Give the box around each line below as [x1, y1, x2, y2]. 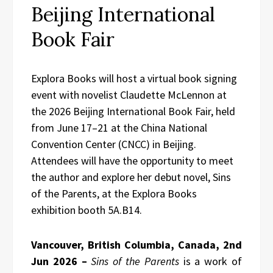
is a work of [179, 254, 243, 268]
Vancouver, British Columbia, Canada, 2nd [31, 238, 242, 252]
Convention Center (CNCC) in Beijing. [31, 137, 196, 151]
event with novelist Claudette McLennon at [31, 88, 227, 102]
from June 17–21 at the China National [31, 121, 207, 135]
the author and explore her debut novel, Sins [31, 170, 231, 184]
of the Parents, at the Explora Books [31, 186, 197, 200]
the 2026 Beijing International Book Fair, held [31, 104, 235, 118]
